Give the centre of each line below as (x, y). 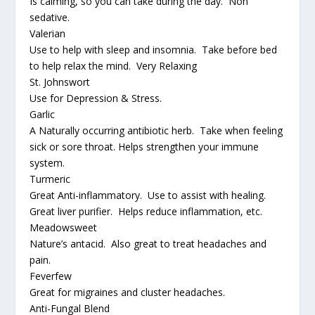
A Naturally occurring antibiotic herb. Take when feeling (156, 130)
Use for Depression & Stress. (96, 98)
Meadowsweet (64, 227)
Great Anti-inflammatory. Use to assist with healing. (149, 195)
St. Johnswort (60, 82)
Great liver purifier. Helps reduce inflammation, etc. (146, 211)
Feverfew (51, 276)
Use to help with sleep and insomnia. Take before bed (154, 49)
